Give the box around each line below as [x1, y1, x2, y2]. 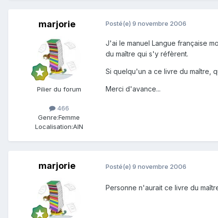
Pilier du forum [36, 85, 81, 93]
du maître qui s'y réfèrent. [106, 50, 188, 58]
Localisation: [35, 123, 73, 131]
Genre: [38, 113, 58, 122]
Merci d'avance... [106, 85, 161, 93]
